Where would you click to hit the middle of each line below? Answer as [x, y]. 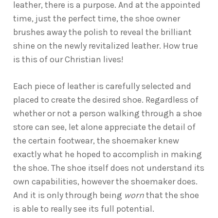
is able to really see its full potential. [83, 209]
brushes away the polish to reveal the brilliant [102, 32]
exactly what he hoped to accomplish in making [107, 154]
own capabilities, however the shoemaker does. [105, 182]
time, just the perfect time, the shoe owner [96, 18]
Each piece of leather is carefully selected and [102, 86]
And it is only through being [68, 195]
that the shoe [171, 195]
